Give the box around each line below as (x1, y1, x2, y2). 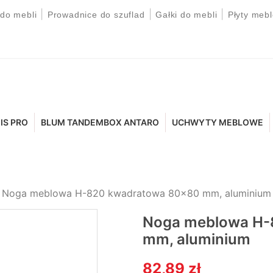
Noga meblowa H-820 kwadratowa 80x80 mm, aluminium (1, 187, 271, 200)
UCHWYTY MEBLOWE (172, 117, 264, 128)
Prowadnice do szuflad (47, 10, 145, 19)
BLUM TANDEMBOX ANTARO (41, 117, 160, 128)
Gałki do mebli (155, 10, 218, 19)
